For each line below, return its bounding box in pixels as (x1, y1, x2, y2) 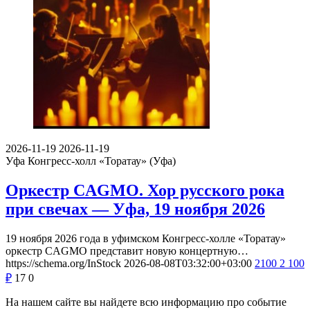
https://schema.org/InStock (6, 257, 121, 269)
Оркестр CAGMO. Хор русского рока (6, 181, 284, 200)
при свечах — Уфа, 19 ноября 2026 (6, 200, 265, 219)
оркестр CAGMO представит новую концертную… (6, 244, 248, 257)
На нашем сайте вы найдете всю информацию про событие (6, 295, 286, 308)
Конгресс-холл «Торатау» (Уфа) (28, 155, 176, 167)
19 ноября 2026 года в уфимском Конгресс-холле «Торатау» (6, 232, 286, 244)
